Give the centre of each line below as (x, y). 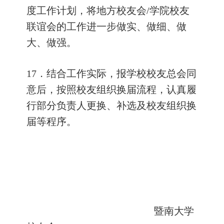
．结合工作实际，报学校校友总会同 (116, 73)
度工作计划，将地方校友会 (86, 10)
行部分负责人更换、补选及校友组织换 (111, 105)
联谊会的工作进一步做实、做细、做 (106, 26)
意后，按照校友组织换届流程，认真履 (111, 89)
